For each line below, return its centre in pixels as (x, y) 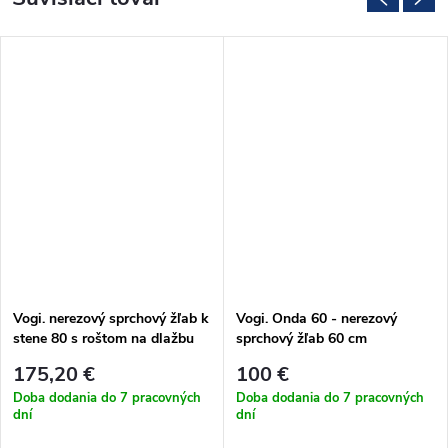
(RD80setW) (54, 358)
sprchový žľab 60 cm (301, 338)
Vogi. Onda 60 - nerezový (316, 318)
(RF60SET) (271, 358)
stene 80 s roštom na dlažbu (103, 338)
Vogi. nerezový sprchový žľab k (111, 318)
